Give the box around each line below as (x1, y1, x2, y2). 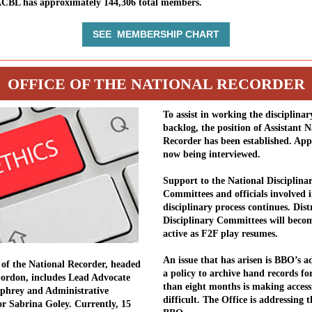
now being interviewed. (163, 149, 263, 159)
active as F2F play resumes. (163, 228, 278, 239)
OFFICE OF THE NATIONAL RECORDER (7, 75, 305, 93)
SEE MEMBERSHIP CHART (93, 29, 219, 40)
